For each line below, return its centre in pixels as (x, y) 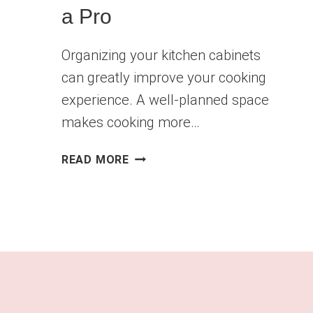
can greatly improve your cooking (163, 78)
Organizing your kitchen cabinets (161, 56)
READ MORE (95, 160)
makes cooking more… (130, 123)
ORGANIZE (159, 191)
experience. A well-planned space (165, 100)
